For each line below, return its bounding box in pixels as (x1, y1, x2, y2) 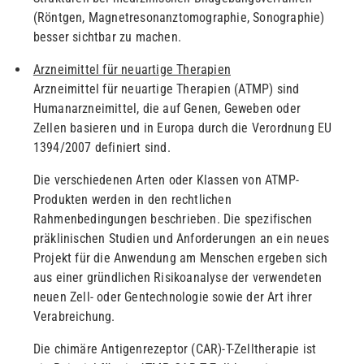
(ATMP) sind (234, 81, 300, 97)
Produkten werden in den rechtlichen (32, 192, 232, 208)
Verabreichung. (32, 309, 115, 325)
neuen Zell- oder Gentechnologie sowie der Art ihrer (32, 289, 312, 305)
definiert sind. (94, 140, 171, 156)
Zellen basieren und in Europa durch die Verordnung (32, 120, 318, 136)
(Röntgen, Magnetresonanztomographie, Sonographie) (32, 10, 325, 26)
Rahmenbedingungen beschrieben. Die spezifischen (32, 211, 313, 227)
